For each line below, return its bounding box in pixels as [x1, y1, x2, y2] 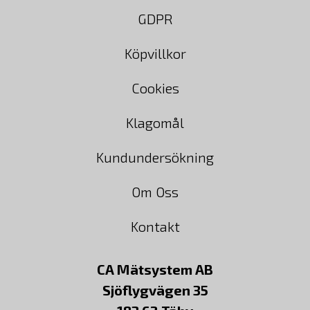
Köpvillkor [124, 44, 186, 62]
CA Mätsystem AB [97, 260, 213, 277]
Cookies [131, 79, 179, 96]
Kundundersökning [96, 148, 214, 165]
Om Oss [131, 183, 179, 200]
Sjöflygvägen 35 [102, 281, 208, 298]
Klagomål [126, 113, 184, 131]
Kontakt [130, 217, 180, 235]
